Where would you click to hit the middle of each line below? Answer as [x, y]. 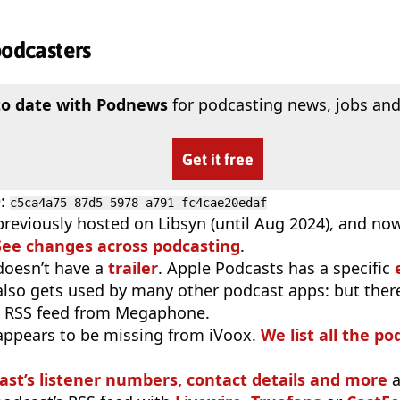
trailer [133, 268]
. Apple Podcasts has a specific [276, 268]
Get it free [218, 160]
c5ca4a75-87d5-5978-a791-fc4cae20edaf [138, 203]
